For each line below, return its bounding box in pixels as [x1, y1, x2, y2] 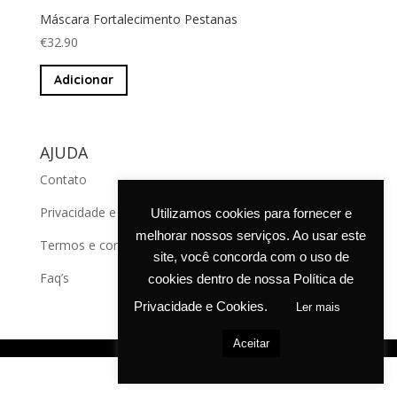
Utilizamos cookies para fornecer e [150, 206, 352, 222]
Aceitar [232, 337, 269, 350]
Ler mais [295, 300, 340, 314]
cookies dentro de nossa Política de [148, 271, 354, 286]
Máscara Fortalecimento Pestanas [39, 10, 237, 27]
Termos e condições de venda [39, 237, 214, 254]
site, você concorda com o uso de [152, 249, 349, 265]
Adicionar [53, 71, 113, 88]
